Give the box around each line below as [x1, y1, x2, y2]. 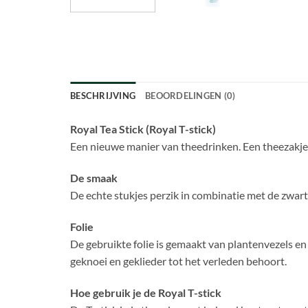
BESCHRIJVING [70, 90, 136, 102]
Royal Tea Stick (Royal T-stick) [70, 122, 216, 136]
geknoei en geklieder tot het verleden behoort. [70, 254, 287, 267]
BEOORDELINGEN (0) [145, 90, 236, 102]
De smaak [70, 171, 118, 185]
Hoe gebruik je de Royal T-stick [70, 285, 221, 299]
